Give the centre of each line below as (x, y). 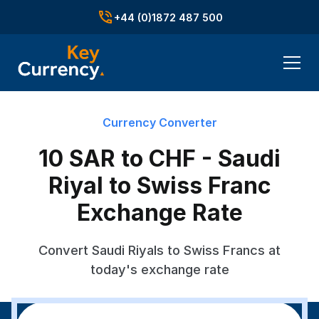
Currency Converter (159, 122)
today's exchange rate (159, 269)
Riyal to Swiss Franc (159, 185)
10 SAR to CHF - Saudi (159, 158)
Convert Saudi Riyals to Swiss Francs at (159, 250)
